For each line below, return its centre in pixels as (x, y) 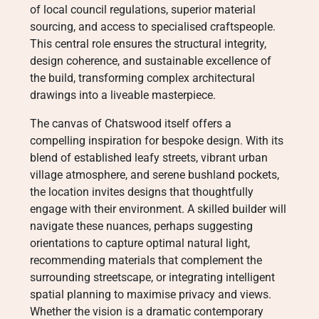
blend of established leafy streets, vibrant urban (149, 158)
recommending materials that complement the (146, 260)
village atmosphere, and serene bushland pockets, (155, 175)
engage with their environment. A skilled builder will (158, 209)
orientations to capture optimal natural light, (140, 243)
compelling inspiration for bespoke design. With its (157, 141)
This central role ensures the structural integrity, (148, 44)
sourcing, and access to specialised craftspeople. (153, 27)
